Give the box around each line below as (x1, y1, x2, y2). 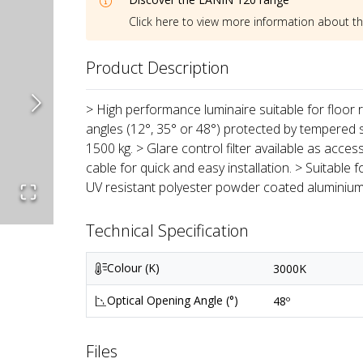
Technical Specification (86, 220, 250, 242)
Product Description (86, 57, 230, 79)
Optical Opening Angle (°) (107, 293, 239, 309)
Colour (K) (107, 260, 160, 276)
